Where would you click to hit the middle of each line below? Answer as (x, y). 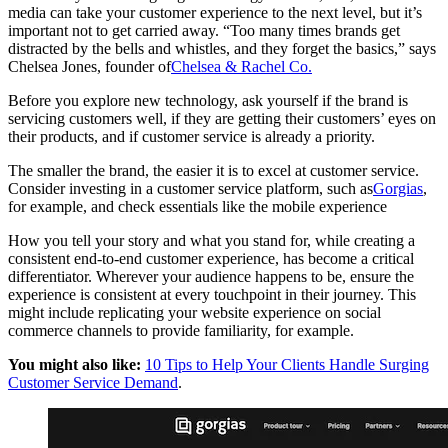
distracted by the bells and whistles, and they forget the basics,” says (222, 48)
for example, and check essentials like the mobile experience (197, 206)
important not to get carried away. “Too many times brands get (204, 30)
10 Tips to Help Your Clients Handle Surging (287, 364)
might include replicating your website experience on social (194, 312)
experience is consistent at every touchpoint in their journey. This (212, 294)
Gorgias (398, 188)
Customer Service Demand (93, 382)
